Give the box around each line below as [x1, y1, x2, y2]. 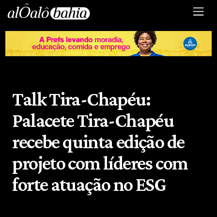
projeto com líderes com [12, 152, 188, 174]
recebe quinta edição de [12, 130, 185, 153]
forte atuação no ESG [12, 173, 166, 195]
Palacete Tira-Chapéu [12, 109, 174, 131]
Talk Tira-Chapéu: [12, 88, 150, 110]
